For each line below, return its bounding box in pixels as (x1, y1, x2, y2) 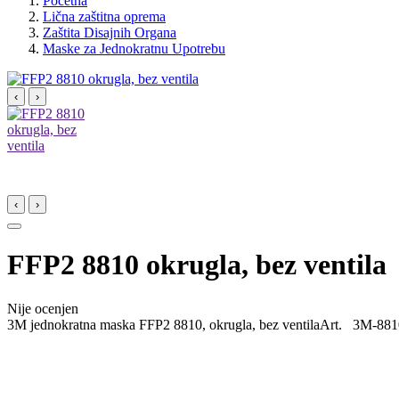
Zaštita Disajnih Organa (43, 25, 176, 40)
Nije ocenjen (7, 300, 78, 316)
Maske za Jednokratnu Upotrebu (43, 41, 225, 56)
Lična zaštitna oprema (43, 9, 166, 24)
